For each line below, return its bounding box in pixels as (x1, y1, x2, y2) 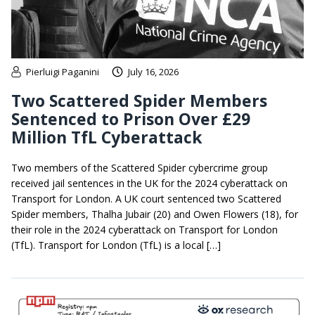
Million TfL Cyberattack (11, 126, 202, 149)
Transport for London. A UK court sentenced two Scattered (11, 192, 281, 206)
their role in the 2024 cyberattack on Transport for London (11, 223, 278, 237)
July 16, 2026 (128, 65, 179, 79)
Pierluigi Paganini (26, 65, 99, 79)
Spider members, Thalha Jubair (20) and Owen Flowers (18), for (11, 207, 298, 221)
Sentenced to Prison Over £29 (11, 108, 250, 131)
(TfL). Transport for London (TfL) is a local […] (11, 238, 221, 252)
